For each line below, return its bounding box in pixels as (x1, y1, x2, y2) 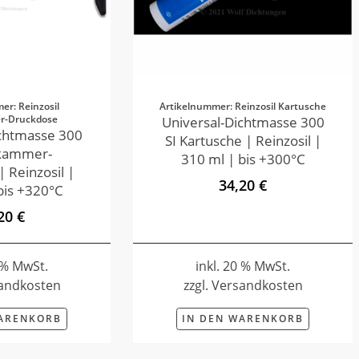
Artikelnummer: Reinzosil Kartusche (159, 99, 326, 114)
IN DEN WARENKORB (182, 312, 304, 326)
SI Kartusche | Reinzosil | (164, 131, 321, 151)
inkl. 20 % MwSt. (196, 257, 290, 276)
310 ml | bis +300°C (180, 150, 305, 169)
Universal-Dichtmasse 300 (161, 113, 325, 132)
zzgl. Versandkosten (183, 276, 303, 295)
